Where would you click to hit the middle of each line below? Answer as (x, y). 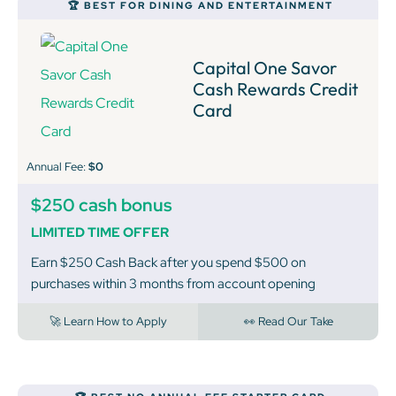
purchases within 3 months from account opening (173, 284)
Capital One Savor (264, 68)
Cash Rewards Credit (275, 89)
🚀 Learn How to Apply (108, 322)
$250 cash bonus (102, 206)
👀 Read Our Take (288, 322)
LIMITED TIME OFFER (100, 233)
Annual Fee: (57, 167)
